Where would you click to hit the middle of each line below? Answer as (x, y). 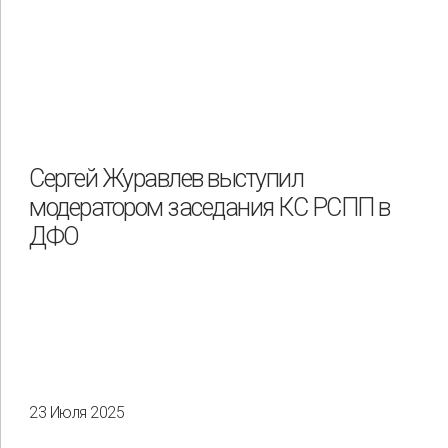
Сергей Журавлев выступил (166, 179)
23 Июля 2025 (76, 412)
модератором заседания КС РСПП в (209, 208)
